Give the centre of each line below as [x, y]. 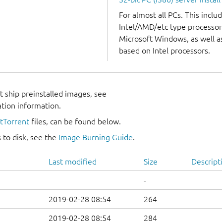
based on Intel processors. [164, 50]
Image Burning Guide [96, 138]
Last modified [73, 162]
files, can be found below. [75, 122]
